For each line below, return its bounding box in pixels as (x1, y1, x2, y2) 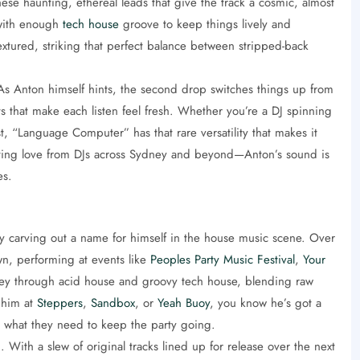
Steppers (36, 293, 83, 312)
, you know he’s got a (209, 293, 321, 312)
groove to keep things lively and (118, 14, 291, 33)
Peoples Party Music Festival (149, 250, 295, 268)
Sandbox (90, 293, 135, 312)
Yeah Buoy (157, 293, 210, 312)
